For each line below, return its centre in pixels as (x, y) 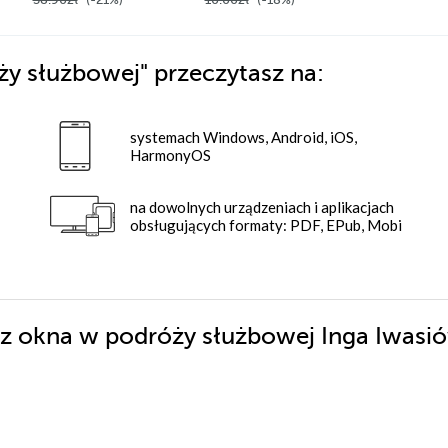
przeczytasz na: (239, 73)
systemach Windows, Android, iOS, (243, 136)
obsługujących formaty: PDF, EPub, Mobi (266, 224)
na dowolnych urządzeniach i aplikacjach (262, 206)
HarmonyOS (170, 154)
